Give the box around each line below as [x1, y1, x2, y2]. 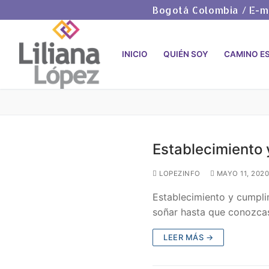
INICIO [122, 49, 148, 59]
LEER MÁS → [163, 232, 213, 242]
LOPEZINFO [157, 169, 201, 178]
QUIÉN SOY [163, 49, 208, 59]
